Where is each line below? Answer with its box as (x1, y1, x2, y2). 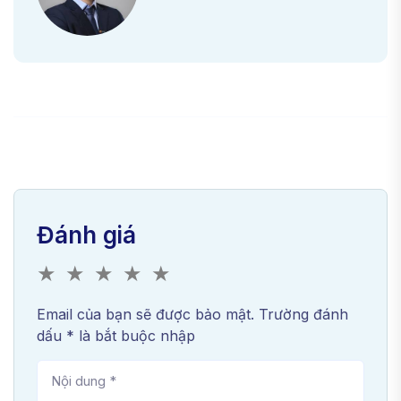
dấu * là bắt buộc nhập (37, 327, 195, 346)
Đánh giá (37, 221, 136, 250)
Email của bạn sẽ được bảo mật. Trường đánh (37, 305, 348, 324)
